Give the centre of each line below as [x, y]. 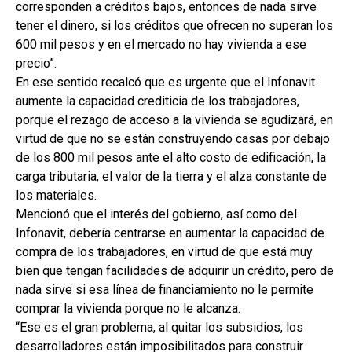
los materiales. [56, 195]
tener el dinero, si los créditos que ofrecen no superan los [174, 26]
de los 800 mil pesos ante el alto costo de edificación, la [171, 158]
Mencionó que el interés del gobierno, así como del [156, 214]
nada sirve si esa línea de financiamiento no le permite [165, 290]
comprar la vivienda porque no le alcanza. [128, 308]
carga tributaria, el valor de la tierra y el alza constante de [171, 176]
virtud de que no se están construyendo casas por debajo [173, 139]
